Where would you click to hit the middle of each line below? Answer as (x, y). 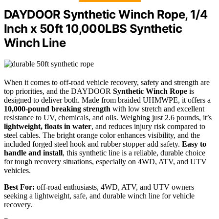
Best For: (19, 187)
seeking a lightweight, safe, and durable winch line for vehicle (99, 196)
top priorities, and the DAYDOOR (58, 91)
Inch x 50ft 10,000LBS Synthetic (93, 28)
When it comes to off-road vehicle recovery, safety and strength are (107, 82)
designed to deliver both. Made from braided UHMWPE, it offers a (107, 100)
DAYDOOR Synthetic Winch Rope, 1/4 (106, 14)
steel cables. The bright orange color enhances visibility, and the (102, 135)
